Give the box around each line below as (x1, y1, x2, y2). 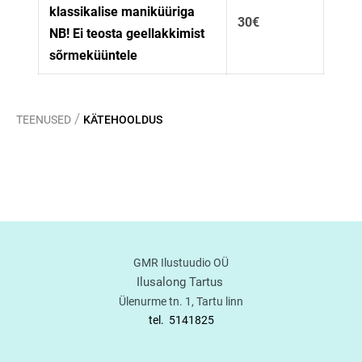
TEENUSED (16, 112, 71, 126)
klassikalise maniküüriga (49, 3, 195, 19)
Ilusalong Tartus (136, 275, 226, 289)
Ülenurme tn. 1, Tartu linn (119, 295, 243, 308)
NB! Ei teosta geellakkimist (49, 25, 204, 41)
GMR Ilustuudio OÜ (133, 256, 229, 269)
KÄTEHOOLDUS (83, 112, 162, 126)
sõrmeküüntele (49, 47, 137, 63)
